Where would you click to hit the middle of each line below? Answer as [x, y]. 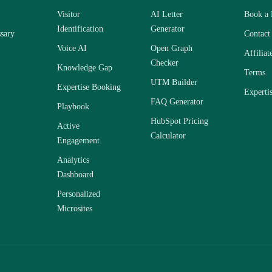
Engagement [78, 141]
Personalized [79, 194]
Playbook [73, 107]
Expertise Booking [89, 87]
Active [68, 126]
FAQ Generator [177, 102]
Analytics [73, 160]
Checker [165, 63]
